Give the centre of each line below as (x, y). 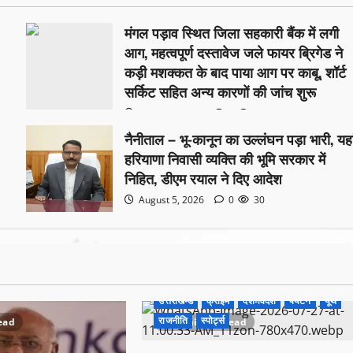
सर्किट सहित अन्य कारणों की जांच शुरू (221, 91)
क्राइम (218, 301)
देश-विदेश (260, 301)
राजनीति (173, 320)
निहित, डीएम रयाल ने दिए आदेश (204, 178)
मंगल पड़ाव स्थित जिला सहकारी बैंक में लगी (232, 32)
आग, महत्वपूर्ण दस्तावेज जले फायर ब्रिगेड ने (234, 52)
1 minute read (211, 322)
